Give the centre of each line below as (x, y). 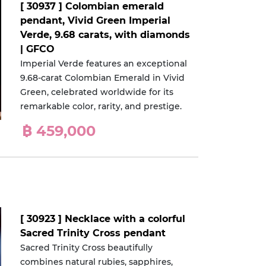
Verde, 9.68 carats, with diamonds (105, 35)
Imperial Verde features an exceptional (104, 64)
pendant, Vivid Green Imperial (96, 21)
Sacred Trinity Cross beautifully (87, 248)
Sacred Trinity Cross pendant (93, 233)
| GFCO (38, 49)
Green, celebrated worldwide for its (97, 92)
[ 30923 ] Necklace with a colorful (103, 219)
